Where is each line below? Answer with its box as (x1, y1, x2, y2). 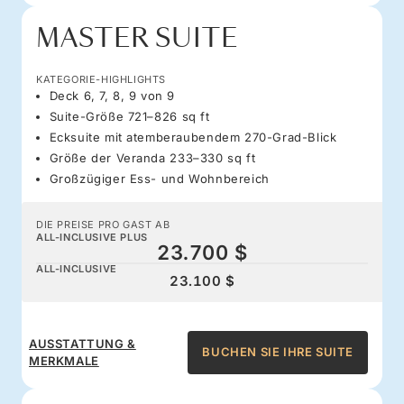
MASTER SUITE (36, 20, 238, 56)
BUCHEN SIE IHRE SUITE (202, 344, 353, 360)
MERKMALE (29, 353, 99, 368)
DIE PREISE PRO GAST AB (36, 217, 170, 231)
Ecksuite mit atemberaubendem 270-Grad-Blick (49, 129, 337, 144)
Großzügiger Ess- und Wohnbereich (49, 170, 270, 186)
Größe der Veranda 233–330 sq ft (49, 150, 256, 165)
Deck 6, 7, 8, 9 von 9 (49, 87, 176, 103)
